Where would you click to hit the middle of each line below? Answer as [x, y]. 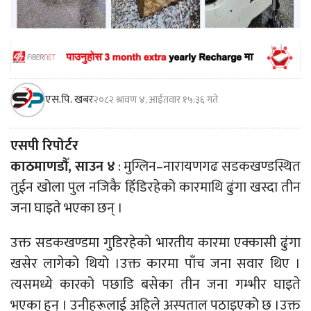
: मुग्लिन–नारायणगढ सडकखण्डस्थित [208, 166]
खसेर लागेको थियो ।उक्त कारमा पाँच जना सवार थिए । [155, 263]
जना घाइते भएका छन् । [67, 208]
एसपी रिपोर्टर [44, 145]
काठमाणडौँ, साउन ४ [63, 166]
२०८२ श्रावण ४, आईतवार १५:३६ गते [156, 99]
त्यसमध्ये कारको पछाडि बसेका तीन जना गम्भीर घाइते [155, 284]
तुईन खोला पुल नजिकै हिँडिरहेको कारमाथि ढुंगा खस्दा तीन [155, 187]
